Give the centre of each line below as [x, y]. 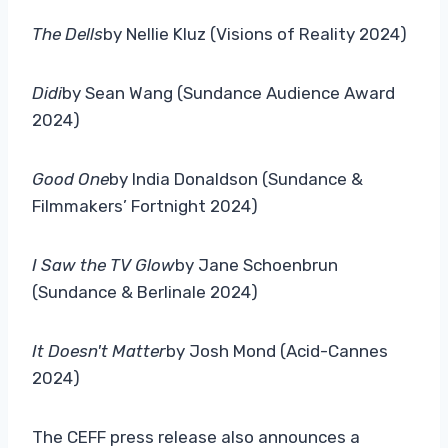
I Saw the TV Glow [103, 264]
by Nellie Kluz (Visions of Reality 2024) [255, 33]
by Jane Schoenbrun [256, 264]
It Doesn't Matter [99, 350]
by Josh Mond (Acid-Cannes [277, 350]
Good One [70, 178]
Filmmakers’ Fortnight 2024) [145, 205]
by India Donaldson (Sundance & [236, 178]
